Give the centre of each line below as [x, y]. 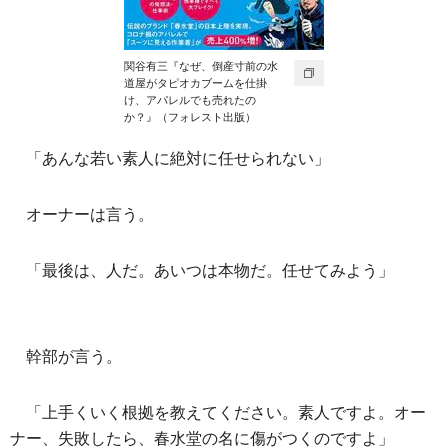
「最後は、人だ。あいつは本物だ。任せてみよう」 [210, 270]
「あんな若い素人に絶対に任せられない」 [178, 158]
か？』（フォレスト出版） [190, 117]
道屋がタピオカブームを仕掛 [195, 83]
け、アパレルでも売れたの [190, 100]
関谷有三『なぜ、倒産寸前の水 [201, 66]
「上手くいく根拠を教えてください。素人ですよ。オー [226, 412]
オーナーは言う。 [90, 214]
